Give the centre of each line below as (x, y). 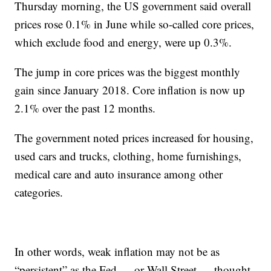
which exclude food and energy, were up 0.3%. (123, 42)
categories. (39, 192)
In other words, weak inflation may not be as (117, 251)
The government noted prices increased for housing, (134, 138)
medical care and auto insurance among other (119, 174)
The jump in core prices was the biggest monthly (128, 72)
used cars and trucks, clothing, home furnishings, (128, 156)
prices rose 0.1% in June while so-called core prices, (135, 24)
